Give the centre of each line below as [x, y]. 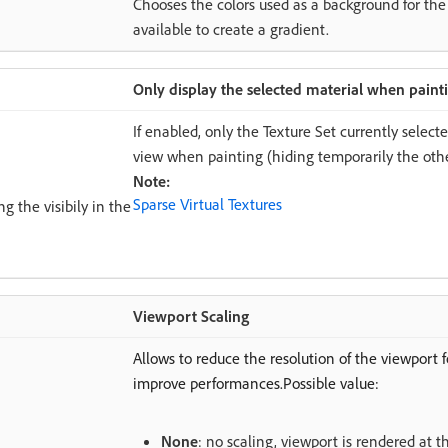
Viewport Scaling [190, 316]
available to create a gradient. [230, 29]
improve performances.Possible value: [255, 383]
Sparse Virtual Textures [207, 204]
